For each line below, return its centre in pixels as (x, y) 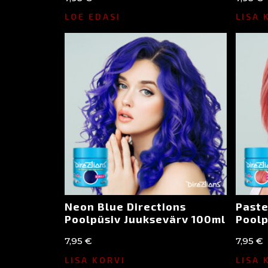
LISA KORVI (95, 260)
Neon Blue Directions (125, 207)
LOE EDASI (92, 17)
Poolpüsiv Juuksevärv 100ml (145, 219)
